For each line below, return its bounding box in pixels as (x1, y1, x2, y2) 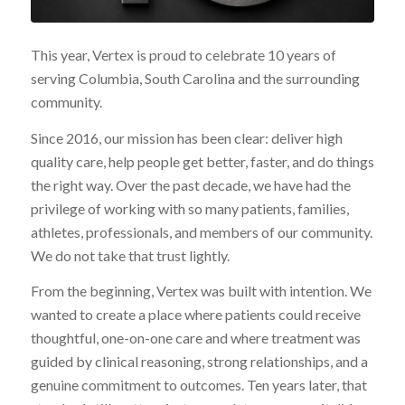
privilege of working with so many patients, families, (30, 199, 349, 217)
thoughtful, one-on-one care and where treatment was (30, 329, 361, 347)
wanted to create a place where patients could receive (30, 306, 361, 324)
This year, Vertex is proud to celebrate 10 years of (30, 46, 336, 64)
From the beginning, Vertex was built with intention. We (30, 282, 372, 300)
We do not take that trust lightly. (30, 246, 230, 264)
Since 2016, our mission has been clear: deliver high (30, 128, 343, 146)
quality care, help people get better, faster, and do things (30, 152, 374, 170)
